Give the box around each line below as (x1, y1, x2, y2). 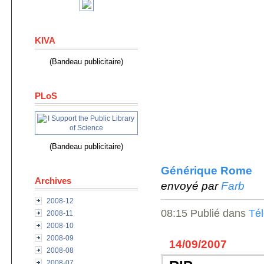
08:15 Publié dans (161, 207, 249, 219)
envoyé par (161, 179, 221, 192)
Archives (35, 176, 71, 186)
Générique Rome (161, 164, 252, 177)
